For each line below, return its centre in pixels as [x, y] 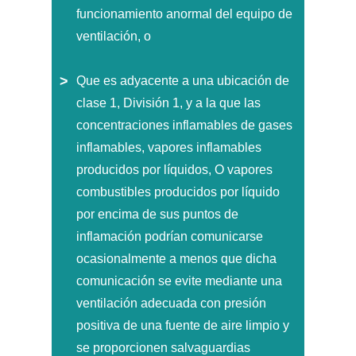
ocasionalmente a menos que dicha [176, 258]
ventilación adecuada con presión [171, 303]
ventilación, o [114, 36]
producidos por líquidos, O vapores [174, 169]
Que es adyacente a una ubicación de [183, 80]
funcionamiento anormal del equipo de [184, 14]
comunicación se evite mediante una [179, 281]
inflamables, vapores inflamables [169, 147]
